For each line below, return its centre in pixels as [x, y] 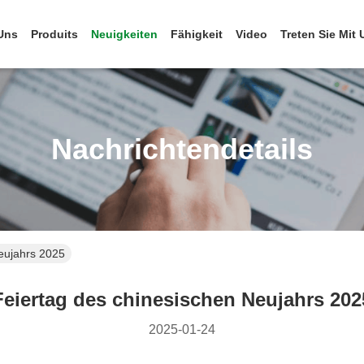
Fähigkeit [197, 34]
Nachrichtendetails [182, 149]
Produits [54, 34]
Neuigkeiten [124, 34]
